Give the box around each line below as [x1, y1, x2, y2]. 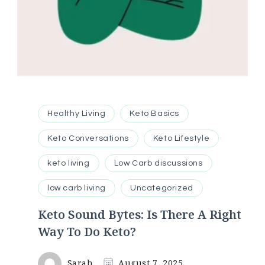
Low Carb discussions [114, 159, 203, 167]
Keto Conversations [47, 134, 129, 143]
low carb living [47, 184, 106, 192]
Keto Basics [130, 109, 180, 118]
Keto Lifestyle [153, 134, 210, 143]
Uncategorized [130, 184, 193, 192]
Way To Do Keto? [38, 224, 136, 240]
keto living [47, 159, 90, 167]
